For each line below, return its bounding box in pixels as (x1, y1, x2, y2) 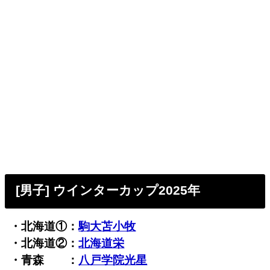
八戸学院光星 (78, 254, 148, 267)
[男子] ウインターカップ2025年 (16, 183, 201, 198)
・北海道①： (10, 220, 79, 233)
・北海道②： (10, 237, 79, 250)
